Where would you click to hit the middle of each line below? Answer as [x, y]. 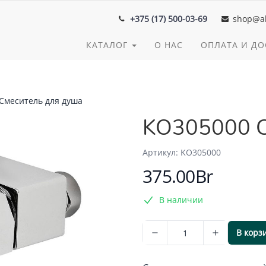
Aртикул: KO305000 [182, 152]
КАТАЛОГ [108, 45]
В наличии [181, 200]
